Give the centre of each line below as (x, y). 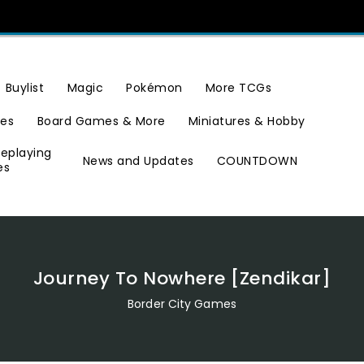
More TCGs (238, 88)
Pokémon (154, 88)
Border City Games (182, 304)
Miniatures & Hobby (247, 121)
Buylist (25, 88)
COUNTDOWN (257, 160)
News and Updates (138, 160)
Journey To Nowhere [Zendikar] (182, 278)
